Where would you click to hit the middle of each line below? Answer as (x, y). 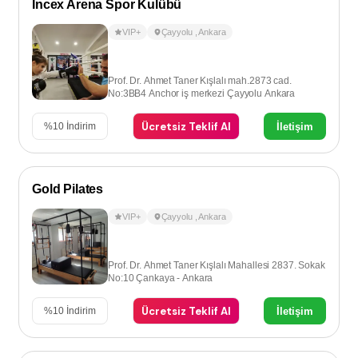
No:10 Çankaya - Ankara (161, 278)
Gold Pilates (68, 189)
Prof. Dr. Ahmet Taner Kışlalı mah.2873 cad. (200, 81)
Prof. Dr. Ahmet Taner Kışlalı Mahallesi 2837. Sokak (217, 265)
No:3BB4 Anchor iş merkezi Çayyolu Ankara (202, 93)
